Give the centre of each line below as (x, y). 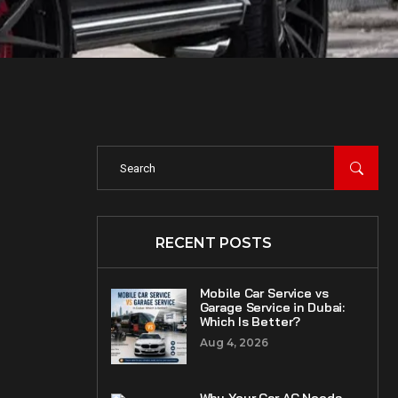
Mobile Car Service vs (264, 293)
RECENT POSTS (213, 243)
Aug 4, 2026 (234, 342)
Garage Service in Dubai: (272, 307)
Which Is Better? (250, 322)
